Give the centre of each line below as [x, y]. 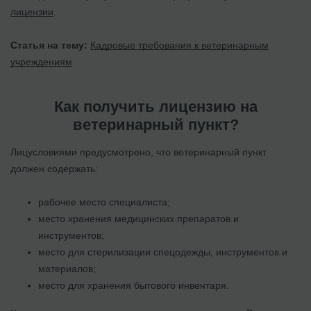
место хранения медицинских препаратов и [138, 218]
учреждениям [41, 61]
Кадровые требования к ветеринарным [179, 45]
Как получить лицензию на [155, 106]
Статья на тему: [49, 45]
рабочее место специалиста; [104, 202]
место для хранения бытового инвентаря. [134, 285]
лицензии [32, 11]
